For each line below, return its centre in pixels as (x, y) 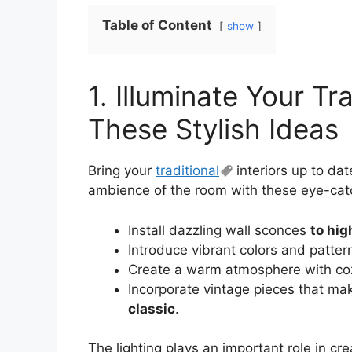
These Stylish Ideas (213, 129)
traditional (187, 171)
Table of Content (157, 26)
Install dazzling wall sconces (219, 230)
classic (152, 308)
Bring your (122, 171)
